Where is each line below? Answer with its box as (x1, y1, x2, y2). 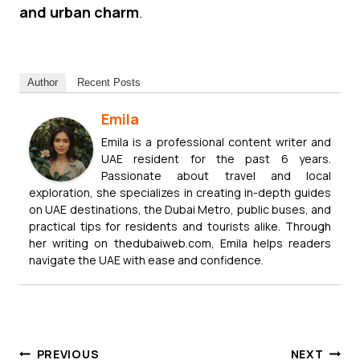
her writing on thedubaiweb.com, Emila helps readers (29, 235, 331, 251)
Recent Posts (77, 76, 141, 88)
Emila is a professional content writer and (101, 133, 331, 149)
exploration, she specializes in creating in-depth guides (29, 184, 331, 200)
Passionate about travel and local (101, 167, 331, 183)
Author (27, 76, 58, 88)
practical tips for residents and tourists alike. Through (29, 218, 331, 234)
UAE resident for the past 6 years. (101, 150, 331, 166)
